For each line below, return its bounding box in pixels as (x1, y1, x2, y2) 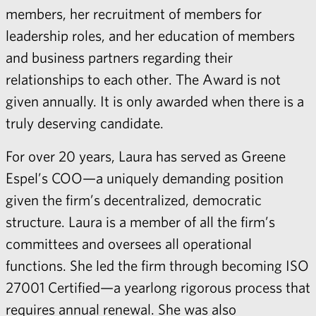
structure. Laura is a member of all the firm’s (6, 212, 275, 230)
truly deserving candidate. (6, 114, 164, 131)
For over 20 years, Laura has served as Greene (6, 147, 286, 164)
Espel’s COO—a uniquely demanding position (6, 169, 284, 186)
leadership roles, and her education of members (6, 27, 295, 44)
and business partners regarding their (6, 49, 233, 66)
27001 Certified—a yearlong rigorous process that (6, 278, 310, 296)
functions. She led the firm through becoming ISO (6, 256, 309, 274)
